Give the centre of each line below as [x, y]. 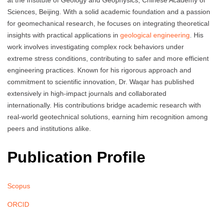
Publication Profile [76, 157]
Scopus [19, 186]
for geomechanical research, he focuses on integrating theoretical [108, 24]
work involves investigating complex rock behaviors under [96, 47]
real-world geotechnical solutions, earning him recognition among [108, 117]
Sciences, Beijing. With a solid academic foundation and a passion [109, 12]
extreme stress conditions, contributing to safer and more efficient [108, 59]
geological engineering [155, 35]
